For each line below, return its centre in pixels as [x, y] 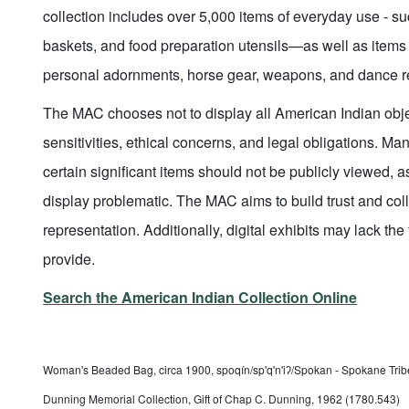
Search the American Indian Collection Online [200, 298]
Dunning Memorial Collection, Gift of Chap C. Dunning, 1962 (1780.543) [222, 399]
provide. [69, 259]
